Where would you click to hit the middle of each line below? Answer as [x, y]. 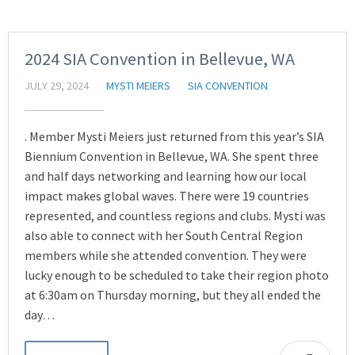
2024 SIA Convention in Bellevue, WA [160, 59]
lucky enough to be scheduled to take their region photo [177, 275]
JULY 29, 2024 [57, 86]
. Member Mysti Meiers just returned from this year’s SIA [174, 136]
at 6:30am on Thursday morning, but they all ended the [173, 295]
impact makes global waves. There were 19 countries [167, 196]
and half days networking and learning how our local [166, 176]
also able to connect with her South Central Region [164, 235]
